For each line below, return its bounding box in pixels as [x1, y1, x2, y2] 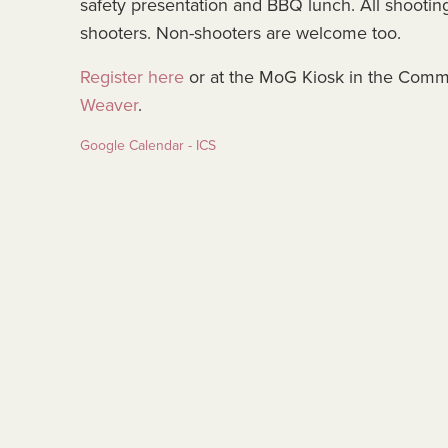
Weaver [80, 94, 138, 116]
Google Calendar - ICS [80, 137, 216, 154]
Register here [80, 66, 184, 88]
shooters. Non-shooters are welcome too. [80, 22, 401, 44]
